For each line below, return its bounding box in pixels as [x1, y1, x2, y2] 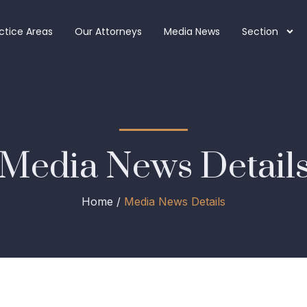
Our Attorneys [74, 25, 142, 39]
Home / [82, 195, 124, 209]
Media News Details [124, 195, 225, 209]
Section [241, 25, 278, 39]
